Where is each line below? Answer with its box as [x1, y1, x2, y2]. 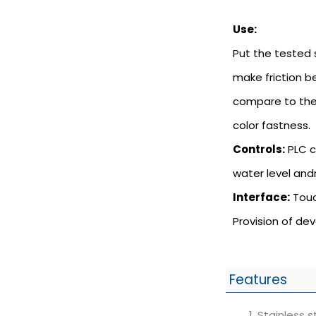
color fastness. [233, 118, 310, 133]
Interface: [233, 190, 290, 205]
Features [229, 270, 287, 290]
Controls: [233, 142, 285, 157]
